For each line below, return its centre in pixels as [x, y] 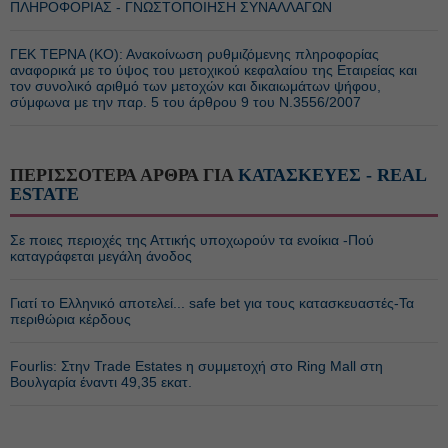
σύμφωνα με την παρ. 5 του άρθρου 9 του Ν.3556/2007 [185, 102]
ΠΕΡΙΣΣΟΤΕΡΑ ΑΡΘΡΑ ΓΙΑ [124, 175]
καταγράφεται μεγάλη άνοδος [101, 256]
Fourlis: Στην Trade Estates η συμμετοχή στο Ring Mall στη [196, 366]
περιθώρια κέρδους [70, 319]
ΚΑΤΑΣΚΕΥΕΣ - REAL [332, 175]
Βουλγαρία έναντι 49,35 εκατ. [101, 382]
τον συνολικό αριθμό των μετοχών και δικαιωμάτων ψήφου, [195, 86]
